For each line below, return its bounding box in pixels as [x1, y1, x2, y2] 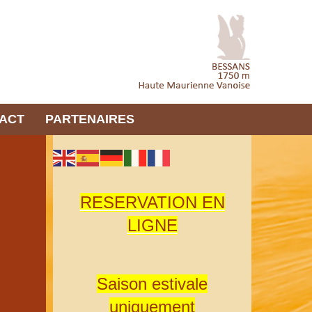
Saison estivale [97, 274, 208, 293]
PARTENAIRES [45, 112, 134, 126]
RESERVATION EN [79, 192, 225, 212]
